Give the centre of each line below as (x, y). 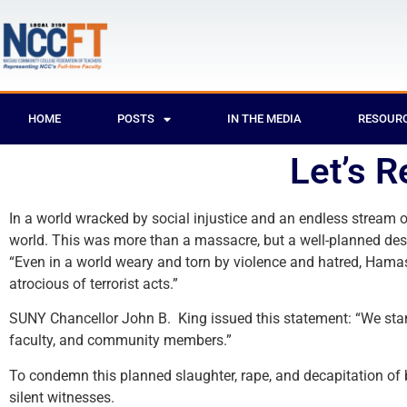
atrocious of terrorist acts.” (94, 284)
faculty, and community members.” (120, 341)
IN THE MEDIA (264, 119)
